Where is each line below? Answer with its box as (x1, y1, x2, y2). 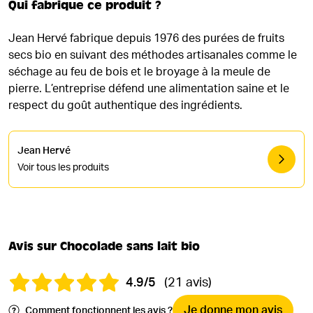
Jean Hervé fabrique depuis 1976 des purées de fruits (8, 33, 284, 44)
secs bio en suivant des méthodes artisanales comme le (8, 50, 297, 61)
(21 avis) (164, 277, 212, 289)
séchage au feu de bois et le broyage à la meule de (8, 66, 270, 78)
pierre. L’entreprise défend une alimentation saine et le (8, 83, 289, 94)
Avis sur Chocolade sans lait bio (8, 239, 200, 254)
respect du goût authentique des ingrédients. (8, 100, 242, 111)
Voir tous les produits (17, 163, 109, 173)
